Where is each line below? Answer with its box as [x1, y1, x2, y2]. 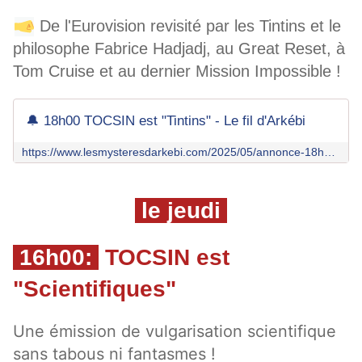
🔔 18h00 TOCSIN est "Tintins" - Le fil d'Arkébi [26, 113, 305, 129]
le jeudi [135, 198, 227, 224]
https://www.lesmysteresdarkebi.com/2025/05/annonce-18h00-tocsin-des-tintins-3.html [324, 145, 335, 159]
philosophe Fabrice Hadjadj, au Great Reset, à [13, 40, 345, 58]
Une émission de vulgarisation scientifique [13, 322, 336, 342]
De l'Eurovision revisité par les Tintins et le [40, 17, 341, 36]
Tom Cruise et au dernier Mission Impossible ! [13, 62, 341, 81]
